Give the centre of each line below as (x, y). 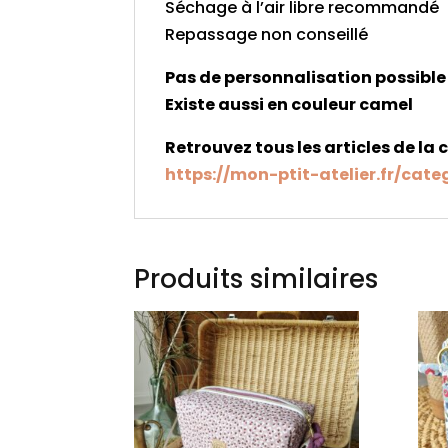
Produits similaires (256, 279)
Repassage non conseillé (267, 35)
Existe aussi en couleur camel (292, 105)
